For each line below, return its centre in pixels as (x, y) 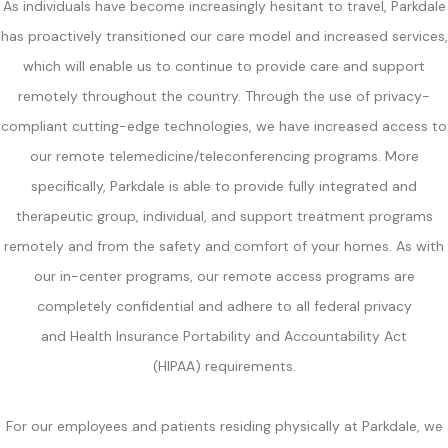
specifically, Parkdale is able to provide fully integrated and (224, 185)
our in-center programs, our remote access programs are (224, 275)
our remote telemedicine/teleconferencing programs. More (224, 155)
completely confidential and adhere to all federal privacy (224, 305)
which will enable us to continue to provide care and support (224, 65)
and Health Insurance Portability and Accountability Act (224, 335)
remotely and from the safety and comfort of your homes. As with (224, 245)
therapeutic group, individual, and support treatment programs (224, 215)
